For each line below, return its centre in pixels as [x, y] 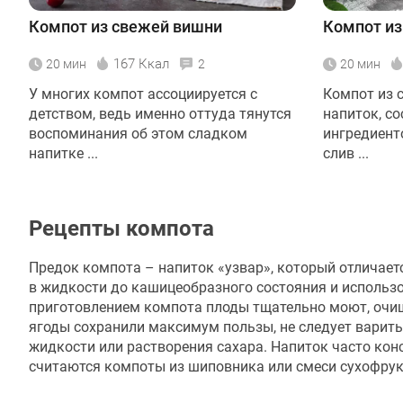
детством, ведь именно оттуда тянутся [160, 113]
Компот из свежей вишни [125, 26]
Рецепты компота [121, 228]
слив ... [346, 153]
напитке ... [63, 153]
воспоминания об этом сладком [138, 133]
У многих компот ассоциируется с [143, 94]
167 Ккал [141, 63]
